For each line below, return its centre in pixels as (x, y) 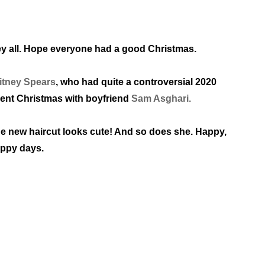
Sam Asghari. (162, 99)
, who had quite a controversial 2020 (136, 82)
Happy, (211, 132)
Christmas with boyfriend (74, 99)
